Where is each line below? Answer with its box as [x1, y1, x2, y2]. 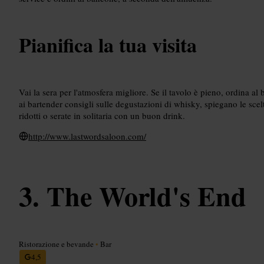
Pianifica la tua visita [19, 29, 197, 60]
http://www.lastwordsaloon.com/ [28, 130, 146, 142]
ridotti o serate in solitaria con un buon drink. [19, 109, 185, 121]
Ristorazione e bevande [19, 238, 95, 249]
